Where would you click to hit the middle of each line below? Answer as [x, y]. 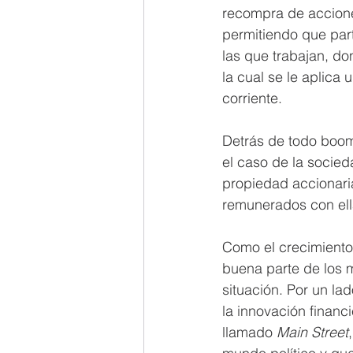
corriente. [254, 98]
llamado [249, 332]
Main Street [312, 332]
